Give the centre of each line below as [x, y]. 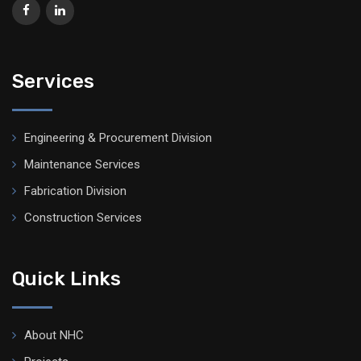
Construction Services [83, 218]
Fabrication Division [75, 191]
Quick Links [66, 279]
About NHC [54, 335]
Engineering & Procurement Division [118, 138]
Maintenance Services [82, 164]
